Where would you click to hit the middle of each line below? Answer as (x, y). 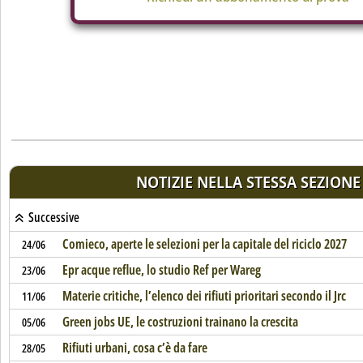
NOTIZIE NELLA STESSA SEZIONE (248, 182)
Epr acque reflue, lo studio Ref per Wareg (161, 270)
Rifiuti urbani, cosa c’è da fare (135, 348)
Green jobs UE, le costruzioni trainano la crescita (180, 322)
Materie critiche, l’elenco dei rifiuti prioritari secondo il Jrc (204, 296)
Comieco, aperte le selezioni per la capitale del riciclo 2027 (204, 244)
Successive (52, 217)
